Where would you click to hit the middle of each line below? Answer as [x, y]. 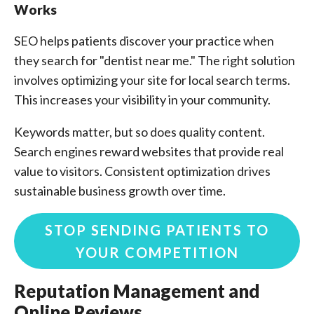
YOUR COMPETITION [157, 252]
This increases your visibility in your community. [142, 100]
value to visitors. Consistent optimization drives [142, 171]
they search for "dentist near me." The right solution [155, 60]
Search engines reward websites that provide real [149, 151]
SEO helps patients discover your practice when [144, 41]
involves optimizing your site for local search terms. [152, 80]
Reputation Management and [137, 291]
